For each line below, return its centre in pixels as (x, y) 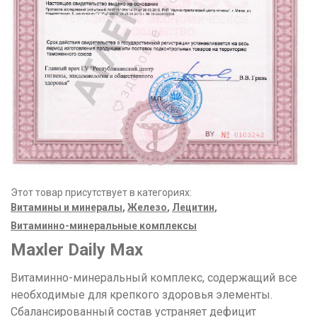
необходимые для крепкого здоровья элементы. (142, 294)
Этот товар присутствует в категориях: (101, 192)
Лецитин (193, 207)
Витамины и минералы (67, 207)
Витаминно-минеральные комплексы (104, 225)
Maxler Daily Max (77, 249)
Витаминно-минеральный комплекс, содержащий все (154, 277)
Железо (147, 207)
